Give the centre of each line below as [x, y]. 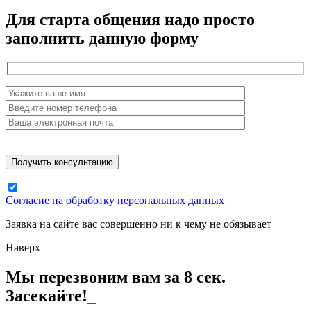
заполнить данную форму [102, 38]
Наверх [23, 248]
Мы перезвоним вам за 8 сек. [116, 277]
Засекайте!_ [51, 296]
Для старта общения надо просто [130, 19]
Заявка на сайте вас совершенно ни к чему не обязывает [138, 224]
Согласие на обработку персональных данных [115, 201]
